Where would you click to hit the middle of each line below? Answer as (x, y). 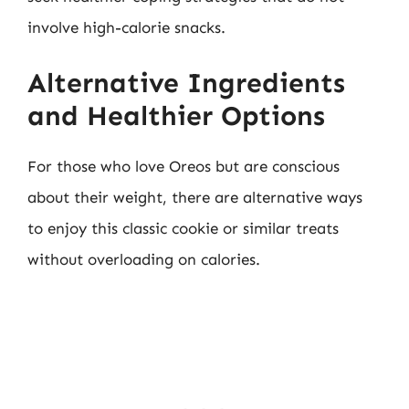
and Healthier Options (176, 115)
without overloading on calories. (144, 259)
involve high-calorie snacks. (126, 27)
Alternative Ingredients (186, 83)
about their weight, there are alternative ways (195, 197)
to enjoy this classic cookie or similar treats (183, 228)
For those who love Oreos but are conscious (184, 166)
